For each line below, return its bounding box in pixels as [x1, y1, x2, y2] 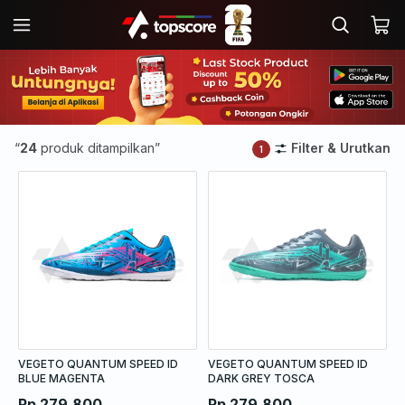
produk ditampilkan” [37, 139, 160, 155]
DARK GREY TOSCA [208, 371, 315, 385]
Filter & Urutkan [291, 139, 391, 155]
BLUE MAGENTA [18, 371, 105, 385]
